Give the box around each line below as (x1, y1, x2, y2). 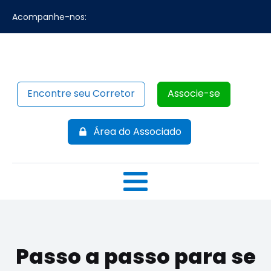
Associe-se (167, 87, 220, 100)
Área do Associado (93, 125, 181, 139)
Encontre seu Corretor (27, 87, 135, 100)
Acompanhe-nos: (12, 10, 87, 23)
